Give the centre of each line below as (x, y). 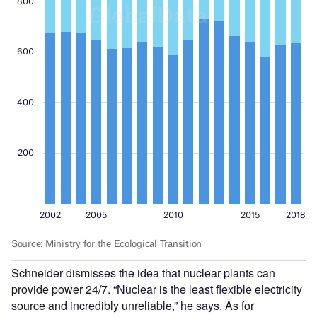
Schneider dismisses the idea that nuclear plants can (143, 272)
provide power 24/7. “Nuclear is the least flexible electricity (157, 289)
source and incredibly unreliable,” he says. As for (133, 305)
